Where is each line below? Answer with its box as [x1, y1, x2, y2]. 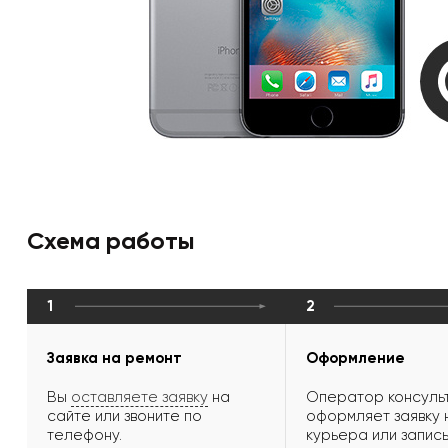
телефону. [47, 426, 122, 445]
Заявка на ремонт [47, 349, 182, 368]
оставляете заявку [71, 388, 208, 407]
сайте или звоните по [47, 407, 202, 426]
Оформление [306, 349, 405, 368]
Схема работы [27, 226, 195, 256]
